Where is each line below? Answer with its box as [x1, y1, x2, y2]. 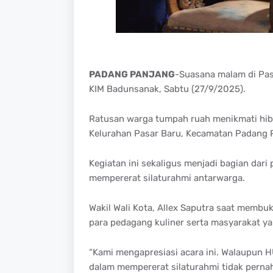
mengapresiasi [115, 246, 178, 258]
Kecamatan [185, 127, 233, 139]
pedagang [110, 216, 152, 228]
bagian [219, 157, 249, 169]
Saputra [180, 202, 214, 213]
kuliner [154, 216, 184, 228]
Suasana [179, 68, 215, 80]
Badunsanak [106, 83, 159, 94]
